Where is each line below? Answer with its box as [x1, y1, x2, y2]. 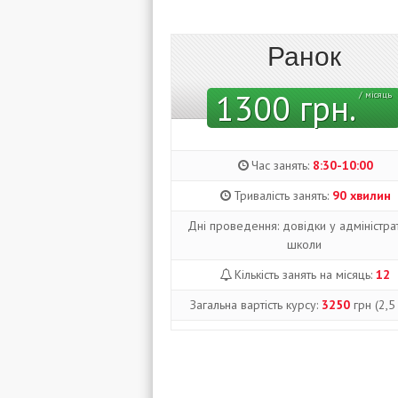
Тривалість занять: [233, 187, 332, 203]
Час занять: [251, 157, 313, 173]
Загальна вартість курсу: [189, 297, 322, 313]
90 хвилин [331, 187, 391, 203]
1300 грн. [216, 86, 357, 130]
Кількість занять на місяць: [234, 267, 376, 283]
